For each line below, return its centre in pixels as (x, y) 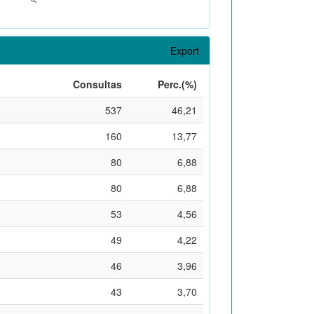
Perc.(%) (177, 84)
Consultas (97, 84)
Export (185, 50)
